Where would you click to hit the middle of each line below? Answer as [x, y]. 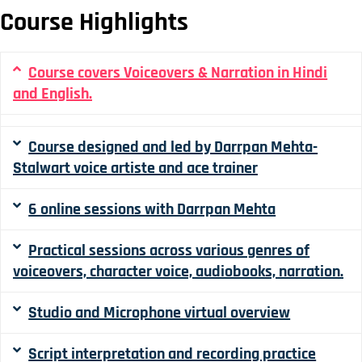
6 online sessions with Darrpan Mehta [152, 210]
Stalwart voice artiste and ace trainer [135, 168]
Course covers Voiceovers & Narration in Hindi [178, 73]
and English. [53, 94]
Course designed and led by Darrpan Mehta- [173, 147]
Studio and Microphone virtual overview [160, 313]
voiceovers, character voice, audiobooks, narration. [178, 272]
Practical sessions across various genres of [169, 251]
